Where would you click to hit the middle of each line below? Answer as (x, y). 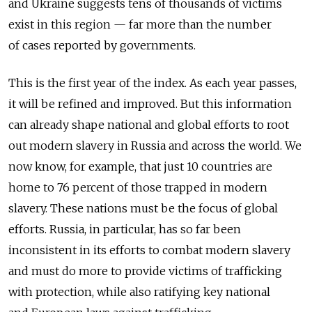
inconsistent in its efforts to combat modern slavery (149, 250)
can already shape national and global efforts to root (149, 125)
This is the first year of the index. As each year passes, (153, 83)
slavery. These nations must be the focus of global (143, 209)
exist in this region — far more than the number (140, 25)
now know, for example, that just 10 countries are (140, 167)
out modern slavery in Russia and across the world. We (155, 146)
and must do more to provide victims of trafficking (145, 271)
